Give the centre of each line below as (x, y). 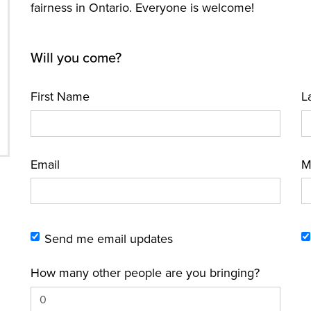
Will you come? (76, 58)
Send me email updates (108, 239)
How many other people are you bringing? (145, 273)
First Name (60, 96)
